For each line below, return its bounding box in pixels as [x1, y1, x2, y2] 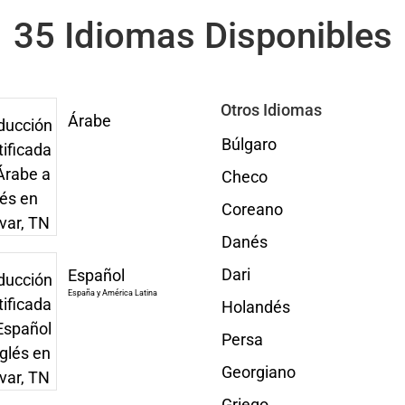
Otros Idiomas [220, 100, 322, 119]
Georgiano [221, 363, 296, 381]
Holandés [221, 297, 290, 316]
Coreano [221, 200, 283, 219]
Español [67, 266, 125, 285]
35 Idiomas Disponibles [13, 14, 392, 57]
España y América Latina [67, 288, 157, 297]
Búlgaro [221, 135, 277, 154]
